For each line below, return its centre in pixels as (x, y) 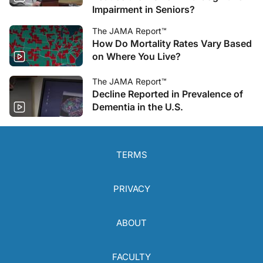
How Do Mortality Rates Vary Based (172, 43)
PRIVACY (131, 188)
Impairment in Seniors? (144, 9)
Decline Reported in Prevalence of (168, 94)
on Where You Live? (136, 56)
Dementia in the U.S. (138, 107)
